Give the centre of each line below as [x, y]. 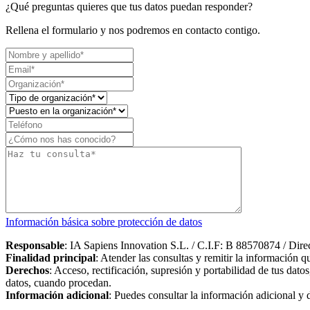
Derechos [27, 270]
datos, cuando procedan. [58, 282]
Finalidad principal [51, 257]
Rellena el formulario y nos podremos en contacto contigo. [133, 30]
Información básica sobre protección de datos [104, 221]
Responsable [35, 245]
